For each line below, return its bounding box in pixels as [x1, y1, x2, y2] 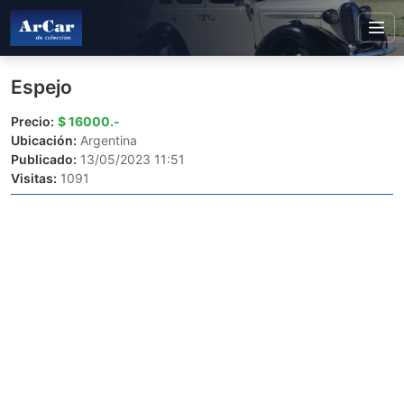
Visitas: [11, 170, 57, 186]
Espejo [11, 76, 72, 98]
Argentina [77, 133, 137, 148]
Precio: [11, 114, 54, 129]
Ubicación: [11, 133, 77, 148]
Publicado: [11, 151, 77, 167]
